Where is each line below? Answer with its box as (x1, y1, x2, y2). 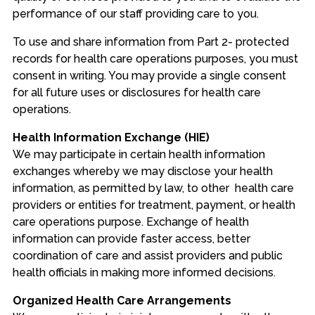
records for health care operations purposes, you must (12, 51, 298, 65)
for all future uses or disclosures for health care (12, 85, 261, 99)
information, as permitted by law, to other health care (12, 181, 294, 195)
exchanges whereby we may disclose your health (12, 164, 273, 178)
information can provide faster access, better (12, 231, 250, 245)
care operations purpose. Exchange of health (12, 214, 249, 229)
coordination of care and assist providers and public (12, 248, 283, 262)
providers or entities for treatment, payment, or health (12, 198, 295, 212)
